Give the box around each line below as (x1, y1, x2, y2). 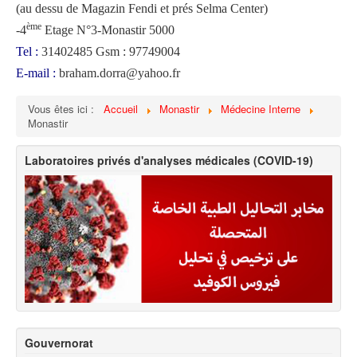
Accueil (104, 101, 138, 117)
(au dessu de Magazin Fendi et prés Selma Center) (16, 2, 268, 16)
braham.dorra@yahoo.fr (56, 66, 180, 80)
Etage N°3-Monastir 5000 (41, 23, 175, 37)
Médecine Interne (221, 101, 300, 117)
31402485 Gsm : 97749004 (38, 45, 180, 59)
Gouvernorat (25, 335, 93, 351)
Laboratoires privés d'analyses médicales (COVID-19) (25, 152, 313, 169)
